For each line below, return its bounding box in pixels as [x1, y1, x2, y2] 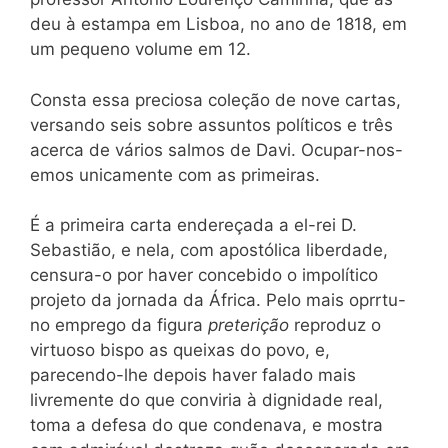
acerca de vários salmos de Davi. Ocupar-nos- [30, 139, 403, 160]
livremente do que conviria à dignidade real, [30, 390, 383, 410]
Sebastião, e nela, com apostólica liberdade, [30, 240, 388, 260]
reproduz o [294, 315, 381, 335]
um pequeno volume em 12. [30, 39, 251, 59]
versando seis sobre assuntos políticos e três [30, 114, 393, 135]
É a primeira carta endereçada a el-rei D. [30, 215, 357, 235]
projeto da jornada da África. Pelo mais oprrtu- [30, 290, 406, 310]
